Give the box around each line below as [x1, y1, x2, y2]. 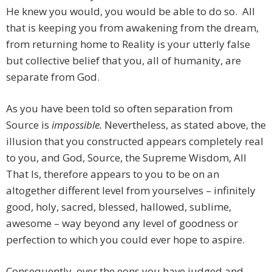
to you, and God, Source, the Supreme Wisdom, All [6, 151, 246, 165]
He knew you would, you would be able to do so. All [6, 4, 255, 19]
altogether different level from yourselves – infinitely [6, 183, 256, 198]
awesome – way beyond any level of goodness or [6, 216, 238, 231]
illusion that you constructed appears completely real [6, 134, 263, 149]
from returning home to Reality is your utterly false [6, 37, 250, 52]
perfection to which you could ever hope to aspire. [6, 233, 245, 247]
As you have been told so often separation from [6, 101, 233, 116]
